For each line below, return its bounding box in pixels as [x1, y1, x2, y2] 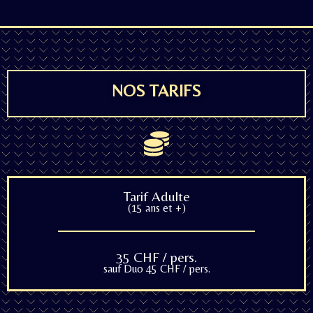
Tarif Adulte [123, 188, 190, 204]
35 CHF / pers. [116, 249, 197, 265]
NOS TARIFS [112, 81, 201, 100]
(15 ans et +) [127, 201, 186, 214]
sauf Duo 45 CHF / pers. [103, 261, 210, 275]
